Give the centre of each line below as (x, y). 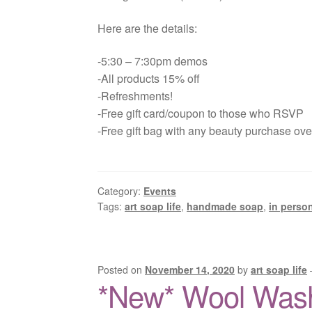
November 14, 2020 (190, 270)
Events (160, 190)
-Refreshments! (135, 96)
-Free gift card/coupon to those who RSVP (201, 114)
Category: (121, 190)
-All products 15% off (149, 79)
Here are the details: (148, 28)
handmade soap (225, 206)
